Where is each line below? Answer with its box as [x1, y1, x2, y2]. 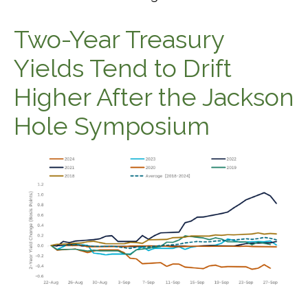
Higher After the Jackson [14, 82, 294, 111]
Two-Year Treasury [14, 24, 224, 54]
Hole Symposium [14, 111, 210, 140]
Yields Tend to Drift [14, 53, 232, 82]
